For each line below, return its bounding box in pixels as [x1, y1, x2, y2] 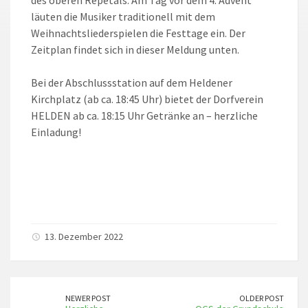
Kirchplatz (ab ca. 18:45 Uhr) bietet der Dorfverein [31, 92, 263, 106]
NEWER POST [65, 293, 111, 303]
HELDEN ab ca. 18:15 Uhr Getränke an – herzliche [31, 109, 258, 122]
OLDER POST [239, 293, 284, 303]
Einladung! [31, 125, 81, 139]
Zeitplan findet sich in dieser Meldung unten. [31, 43, 239, 56]
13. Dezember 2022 [45, 230, 123, 243]
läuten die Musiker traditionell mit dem [31, 10, 215, 23]
